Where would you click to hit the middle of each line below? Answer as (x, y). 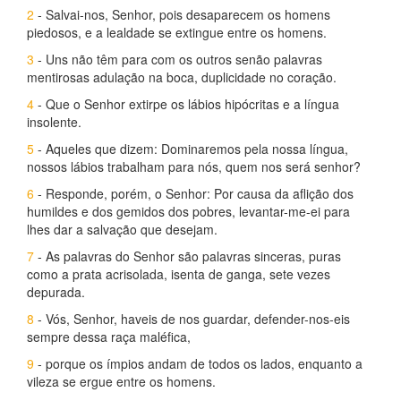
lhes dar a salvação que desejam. (122, 229)
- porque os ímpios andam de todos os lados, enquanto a (198, 363)
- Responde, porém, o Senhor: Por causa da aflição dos (194, 193)
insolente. (54, 122)
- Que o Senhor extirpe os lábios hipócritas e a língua (187, 104)
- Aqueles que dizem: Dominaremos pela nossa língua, (191, 149)
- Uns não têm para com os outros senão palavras (178, 59)
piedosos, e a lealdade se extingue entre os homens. (177, 32)
